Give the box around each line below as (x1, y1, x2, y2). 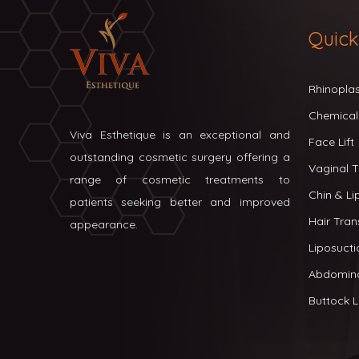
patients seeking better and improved (70, 195, 290, 209)
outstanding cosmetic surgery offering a (70, 150, 290, 164)
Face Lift (309, 135, 355, 149)
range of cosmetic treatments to (70, 172, 290, 187)
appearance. (70, 217, 138, 232)
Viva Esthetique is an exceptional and (70, 127, 290, 142)
